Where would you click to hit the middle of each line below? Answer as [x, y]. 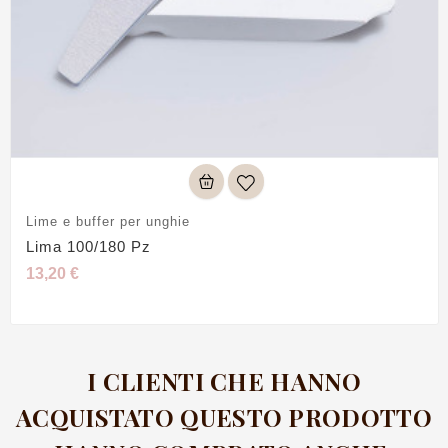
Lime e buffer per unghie [107, 222]
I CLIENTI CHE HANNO [224, 380]
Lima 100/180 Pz [88, 247]
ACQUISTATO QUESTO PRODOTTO [224, 416]
